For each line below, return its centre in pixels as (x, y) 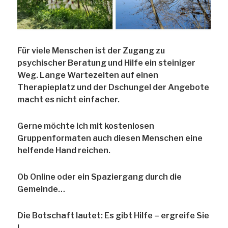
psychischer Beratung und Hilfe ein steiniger (107, 63)
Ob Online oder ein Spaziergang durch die (100, 177)
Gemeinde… (41, 189)
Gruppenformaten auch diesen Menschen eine (110, 138)
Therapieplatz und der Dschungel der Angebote (113, 87)
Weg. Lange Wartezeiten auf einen (88, 75)
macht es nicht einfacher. (69, 99)
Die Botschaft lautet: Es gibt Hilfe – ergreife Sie (113, 215)
